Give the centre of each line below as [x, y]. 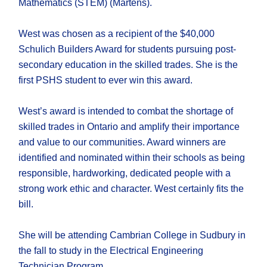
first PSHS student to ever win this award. [106, 80]
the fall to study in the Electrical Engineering [111, 251]
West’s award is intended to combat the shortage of [126, 111]
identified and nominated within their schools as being [132, 158]
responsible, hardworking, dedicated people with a [125, 173]
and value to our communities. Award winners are [122, 142]
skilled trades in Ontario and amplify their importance [129, 127]
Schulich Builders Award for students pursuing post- [128, 49]
